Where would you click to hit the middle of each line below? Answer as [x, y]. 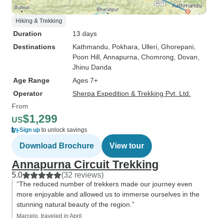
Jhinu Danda [92, 67]
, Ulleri [147, 47]
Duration [27, 34]
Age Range [31, 80]
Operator [28, 93]
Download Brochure [57, 146]
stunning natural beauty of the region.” [75, 204]
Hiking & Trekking [39, 21]
